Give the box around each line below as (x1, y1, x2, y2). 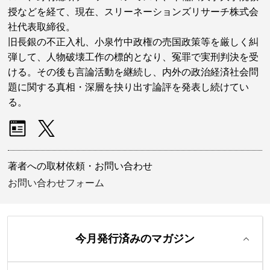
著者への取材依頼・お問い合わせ (8, 160, 153, 171)
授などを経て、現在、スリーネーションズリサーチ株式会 (8, 6, 259, 17)
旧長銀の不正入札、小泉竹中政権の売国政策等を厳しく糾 (8, 36, 259, 47)
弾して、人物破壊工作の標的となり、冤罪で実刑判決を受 (8, 51, 259, 62)
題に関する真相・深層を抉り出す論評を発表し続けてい (8, 81, 250, 92)
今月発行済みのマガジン (75, 232, 195, 245)
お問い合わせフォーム (8, 177, 105, 188)
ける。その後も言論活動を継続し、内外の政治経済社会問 (8, 66, 259, 77)
